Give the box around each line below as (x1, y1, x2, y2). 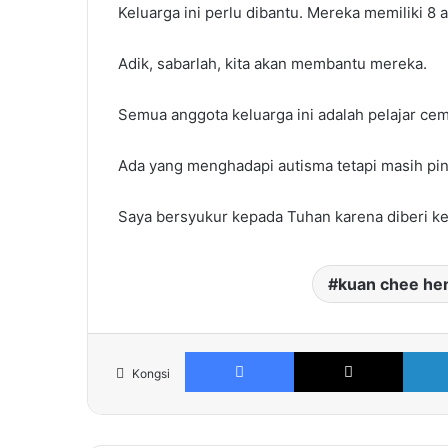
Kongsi (132, 365, 170, 381)
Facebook (293, 342, 354, 359)
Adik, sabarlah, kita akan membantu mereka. (118, 53, 427, 73)
